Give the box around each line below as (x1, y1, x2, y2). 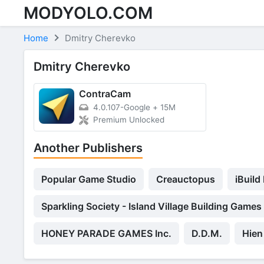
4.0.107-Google (93, 103, 150, 113)
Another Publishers (34, 140, 143, 155)
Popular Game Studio (41, 173, 136, 185)
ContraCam (79, 88, 131, 100)
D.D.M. (192, 227, 222, 239)
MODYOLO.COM (24, 2, 153, 23)
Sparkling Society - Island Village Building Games (41, 200, 262, 212)
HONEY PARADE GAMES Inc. (41, 227, 171, 239)
